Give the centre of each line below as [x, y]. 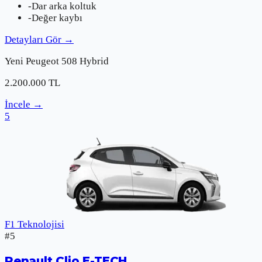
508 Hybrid [85, 61]
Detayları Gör [33, 39]
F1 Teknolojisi [35, 224]
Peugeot [42, 61]
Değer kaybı [57, 18]
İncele [18, 104]
